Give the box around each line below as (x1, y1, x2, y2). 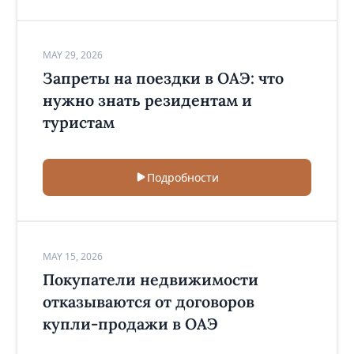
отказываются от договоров (42, 291, 254, 311)
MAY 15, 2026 (42, 249, 103, 263)
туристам (42, 111, 115, 132)
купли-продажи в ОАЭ (42, 313, 218, 333)
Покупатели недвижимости (42, 269, 258, 289)
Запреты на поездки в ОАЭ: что (42, 67, 284, 88)
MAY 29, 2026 (42, 48, 103, 62)
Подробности (147, 169, 220, 185)
